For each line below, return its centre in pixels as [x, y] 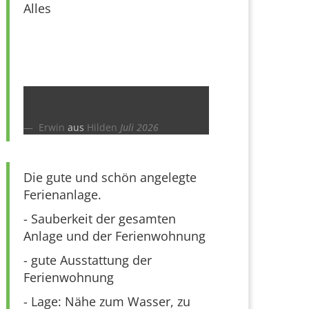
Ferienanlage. [62, 194]
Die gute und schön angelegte [110, 177]
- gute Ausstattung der [88, 260]
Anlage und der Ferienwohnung [114, 236]
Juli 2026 [139, 127]
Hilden [102, 127]
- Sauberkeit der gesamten [100, 218]
